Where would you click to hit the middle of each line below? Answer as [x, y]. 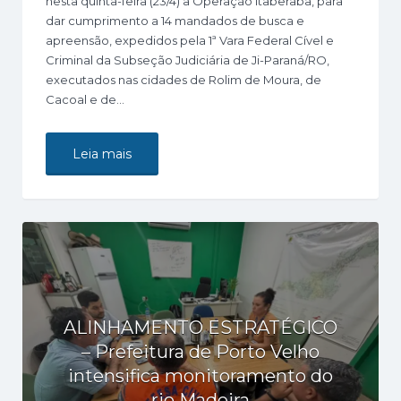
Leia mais [102, 154]
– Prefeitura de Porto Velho [200, 352]
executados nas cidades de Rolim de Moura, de [183, 80]
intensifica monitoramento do [200, 376]
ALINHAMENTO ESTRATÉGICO [200, 328]
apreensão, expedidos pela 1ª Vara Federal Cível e [190, 40]
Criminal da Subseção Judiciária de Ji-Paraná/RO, [188, 60]
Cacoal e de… [85, 99]
